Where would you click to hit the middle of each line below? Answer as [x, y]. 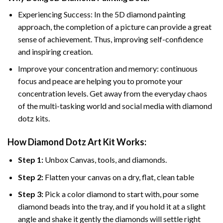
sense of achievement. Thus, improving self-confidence [110, 39]
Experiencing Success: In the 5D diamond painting [102, 14]
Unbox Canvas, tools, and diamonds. [106, 160]
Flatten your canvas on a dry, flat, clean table [119, 177]
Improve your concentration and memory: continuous [108, 69]
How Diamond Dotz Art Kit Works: [77, 142]
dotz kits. [34, 118]
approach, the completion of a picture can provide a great [114, 26]
